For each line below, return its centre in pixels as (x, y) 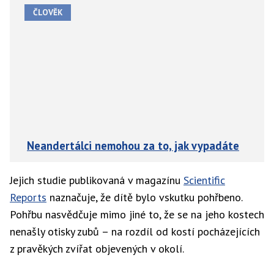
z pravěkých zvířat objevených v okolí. (97, 249)
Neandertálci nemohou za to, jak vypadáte (133, 146)
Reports (28, 197)
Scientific (204, 180)
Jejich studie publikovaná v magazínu (97, 180)
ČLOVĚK (48, 12)
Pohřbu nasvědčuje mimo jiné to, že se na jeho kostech (137, 214)
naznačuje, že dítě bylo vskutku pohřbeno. (144, 197)
